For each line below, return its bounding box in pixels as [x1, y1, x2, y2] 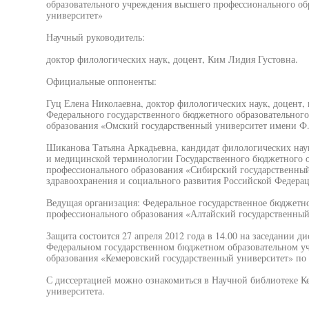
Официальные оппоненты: [46, 74, 157, 88]
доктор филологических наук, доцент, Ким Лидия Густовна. [46, 52, 298, 66]
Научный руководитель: [46, 30, 145, 43]
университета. [46, 284, 105, 297]
